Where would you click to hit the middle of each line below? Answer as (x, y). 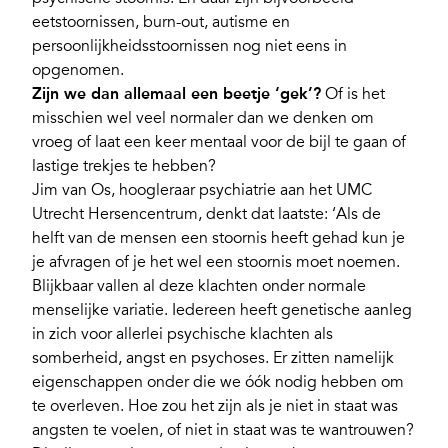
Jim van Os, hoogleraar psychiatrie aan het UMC (202, 190)
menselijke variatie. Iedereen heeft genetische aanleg (222, 310)
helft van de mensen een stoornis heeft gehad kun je (218, 238)
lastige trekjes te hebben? (124, 166)
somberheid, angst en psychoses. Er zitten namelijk (213, 358)
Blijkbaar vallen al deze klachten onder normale (199, 286)
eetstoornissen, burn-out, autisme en (161, 22)
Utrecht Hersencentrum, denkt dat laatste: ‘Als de (206, 214)
